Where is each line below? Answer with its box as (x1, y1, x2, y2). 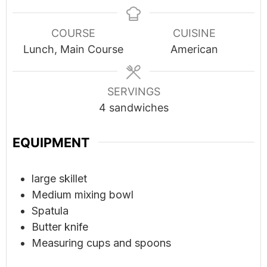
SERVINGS (107, 85, 160, 98)
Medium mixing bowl (32, 188, 133, 201)
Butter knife (32, 220, 88, 233)
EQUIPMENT (13, 134, 89, 150)
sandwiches (108, 101, 169, 114)
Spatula (32, 204, 69, 217)
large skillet (32, 172, 87, 185)
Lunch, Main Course (23, 42, 123, 55)
